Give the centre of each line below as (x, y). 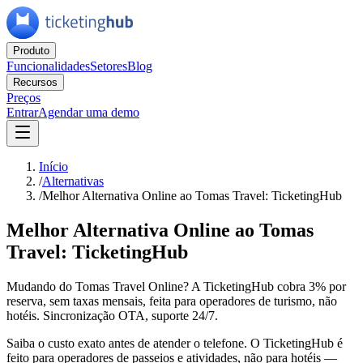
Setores (109, 66)
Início (53, 167)
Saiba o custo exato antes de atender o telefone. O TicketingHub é (175, 343)
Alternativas (73, 181)
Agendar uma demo (89, 112)
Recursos (35, 82)
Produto (31, 51)
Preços (23, 98)
